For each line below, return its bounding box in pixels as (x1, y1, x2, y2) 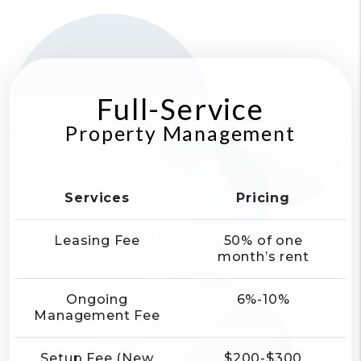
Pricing (236, 190, 290, 205)
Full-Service (97, 91, 264, 127)
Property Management (65, 121, 296, 145)
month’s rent (217, 249, 309, 264)
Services (64, 190, 130, 205)
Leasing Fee (54, 233, 140, 248)
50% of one (223, 233, 303, 248)
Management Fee (34, 308, 160, 323)
